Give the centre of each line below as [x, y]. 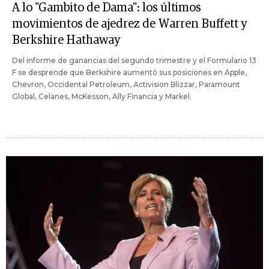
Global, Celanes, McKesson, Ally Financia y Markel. [102, 97]
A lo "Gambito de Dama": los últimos [107, 8]
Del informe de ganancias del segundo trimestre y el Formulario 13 [134, 61]
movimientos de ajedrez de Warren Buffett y [130, 24]
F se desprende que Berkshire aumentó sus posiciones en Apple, [129, 73]
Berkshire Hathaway [66, 41]
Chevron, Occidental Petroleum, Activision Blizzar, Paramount [126, 85]
